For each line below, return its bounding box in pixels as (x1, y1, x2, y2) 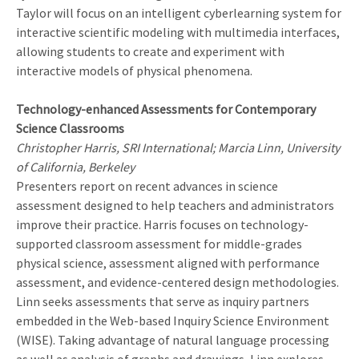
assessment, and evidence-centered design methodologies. (16, 274, 339, 291)
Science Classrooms (16, 120, 124, 137)
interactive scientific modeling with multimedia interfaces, (16, 24, 340, 41)
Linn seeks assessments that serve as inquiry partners (16, 293, 309, 310)
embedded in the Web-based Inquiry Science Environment (16, 313, 329, 329)
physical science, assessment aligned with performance (16, 255, 320, 272)
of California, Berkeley (16, 159, 135, 175)
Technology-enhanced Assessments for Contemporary (16, 101, 316, 118)
